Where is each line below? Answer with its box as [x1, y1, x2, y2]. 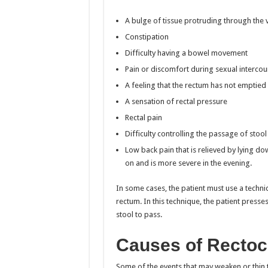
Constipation [124, 32, 169, 41]
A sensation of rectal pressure [124, 96, 227, 106]
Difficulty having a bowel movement [124, 48, 248, 57]
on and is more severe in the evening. [124, 158, 252, 167]
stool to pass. [115, 209, 162, 219]
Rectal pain [124, 112, 162, 122]
